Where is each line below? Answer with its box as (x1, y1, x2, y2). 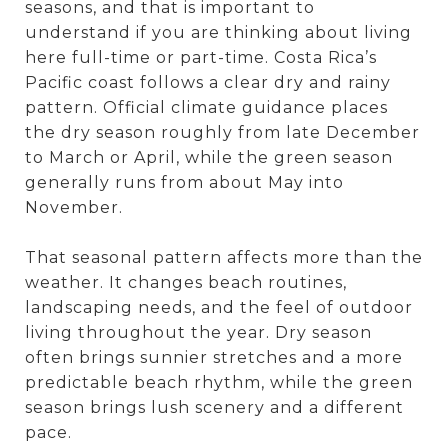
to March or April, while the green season (25, 147, 393, 167)
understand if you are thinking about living (25, 22, 412, 42)
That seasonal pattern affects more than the (25, 247, 423, 267)
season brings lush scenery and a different (25, 397, 404, 417)
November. (25, 197, 123, 217)
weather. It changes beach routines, (25, 272, 347, 292)
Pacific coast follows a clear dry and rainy (25, 72, 391, 92)
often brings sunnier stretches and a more (25, 347, 403, 367)
